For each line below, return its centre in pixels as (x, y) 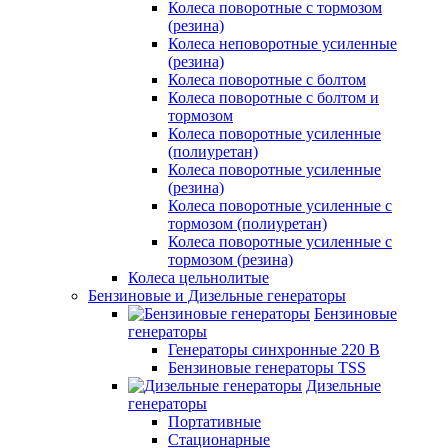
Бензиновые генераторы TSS (267, 367)
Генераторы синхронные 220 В (274, 349)
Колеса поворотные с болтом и (273, 97)
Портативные (214, 421)
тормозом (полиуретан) (247, 223)
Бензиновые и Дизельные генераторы (217, 295)
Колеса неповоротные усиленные (282, 43)
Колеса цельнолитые (198, 277)
